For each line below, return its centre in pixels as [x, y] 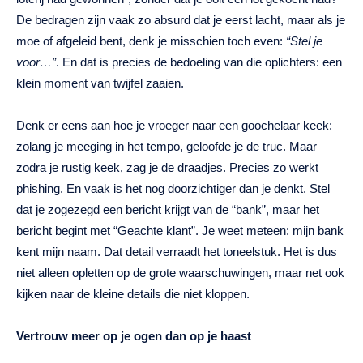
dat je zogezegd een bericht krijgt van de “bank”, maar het [168, 210]
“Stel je [304, 41]
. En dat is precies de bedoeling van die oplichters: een [199, 62]
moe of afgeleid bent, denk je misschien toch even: [151, 41]
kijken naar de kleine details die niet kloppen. [133, 294]
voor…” [36, 62]
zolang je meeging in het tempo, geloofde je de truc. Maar [167, 147]
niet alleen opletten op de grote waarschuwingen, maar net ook [180, 273]
